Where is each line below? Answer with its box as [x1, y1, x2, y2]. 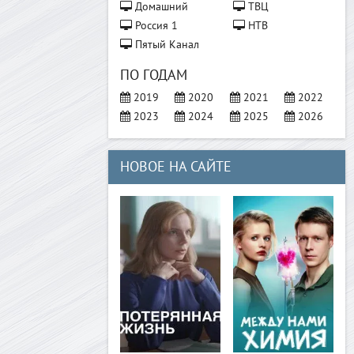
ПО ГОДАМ [120, 67, 187, 84]
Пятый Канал [132, 38, 199, 51]
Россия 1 [132, 19, 178, 32]
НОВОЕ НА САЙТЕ [120, 159, 232, 175]
